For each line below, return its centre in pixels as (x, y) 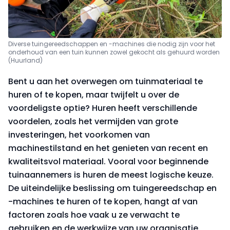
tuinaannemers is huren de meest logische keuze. (111, 175)
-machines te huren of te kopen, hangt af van (103, 202)
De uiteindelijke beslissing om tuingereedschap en (112, 188)
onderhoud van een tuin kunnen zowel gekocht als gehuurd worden (114, 52)
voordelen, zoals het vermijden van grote (93, 122)
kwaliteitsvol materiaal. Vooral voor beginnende (108, 162)
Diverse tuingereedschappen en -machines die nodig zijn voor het (112, 44)
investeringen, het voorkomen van (79, 135)
